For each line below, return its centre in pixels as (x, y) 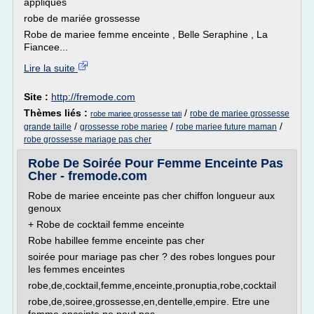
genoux (45, 208)
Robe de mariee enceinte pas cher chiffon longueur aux (151, 196)
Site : (37, 97)
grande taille (48, 127)
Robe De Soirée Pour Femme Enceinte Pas (156, 163)
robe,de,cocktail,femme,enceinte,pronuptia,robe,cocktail (152, 285)
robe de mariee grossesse (240, 114)
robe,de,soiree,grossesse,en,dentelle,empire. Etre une (149, 301)
